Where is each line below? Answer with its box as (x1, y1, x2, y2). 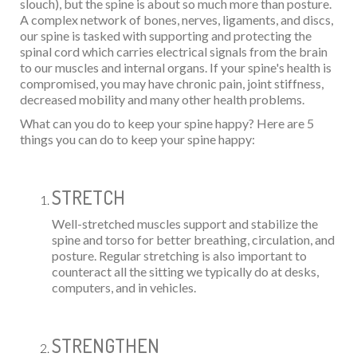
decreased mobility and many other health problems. (20, 91, 304, 107)
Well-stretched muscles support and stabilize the (52, 215, 318, 231)
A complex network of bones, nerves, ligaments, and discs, (20, 11, 333, 27)
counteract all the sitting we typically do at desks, (52, 263, 319, 279)
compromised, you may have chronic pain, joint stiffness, (20, 75, 324, 91)
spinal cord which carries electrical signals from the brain (20, 43, 328, 59)
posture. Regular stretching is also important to (52, 247, 307, 263)
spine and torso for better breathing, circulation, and (52, 231, 335, 247)
